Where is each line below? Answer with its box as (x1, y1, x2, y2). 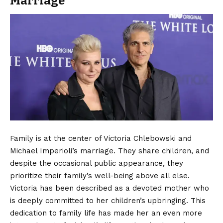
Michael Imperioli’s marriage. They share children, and (10, 146, 209, 155)
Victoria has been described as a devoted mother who (10, 183, 209, 193)
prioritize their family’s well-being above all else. (10, 171, 190, 180)
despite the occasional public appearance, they (10, 158, 183, 168)
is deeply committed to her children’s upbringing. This (10, 196, 206, 205)
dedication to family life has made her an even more (10, 208, 202, 218)
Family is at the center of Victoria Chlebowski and (10, 133, 192, 143)
